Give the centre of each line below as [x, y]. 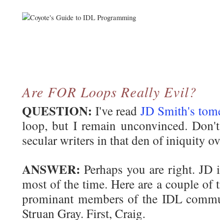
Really [140, 91]
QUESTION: [57, 110]
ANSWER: [51, 169]
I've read [116, 110]
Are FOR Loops [71, 91]
